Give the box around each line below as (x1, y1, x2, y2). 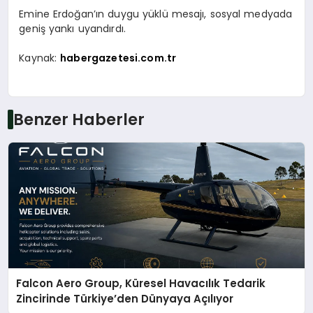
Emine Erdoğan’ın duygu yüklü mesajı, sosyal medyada (19, 7, 293, 22)
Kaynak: (19, 51, 61, 66)
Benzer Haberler (13, 108, 145, 131)
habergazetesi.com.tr (60, 51, 177, 66)
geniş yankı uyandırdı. (19, 22, 126, 36)
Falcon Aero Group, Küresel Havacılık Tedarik (16, 275, 266, 291)
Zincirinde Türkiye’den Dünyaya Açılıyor (16, 291, 234, 306)
